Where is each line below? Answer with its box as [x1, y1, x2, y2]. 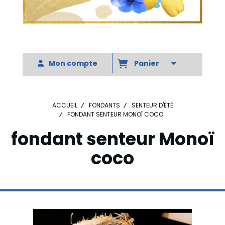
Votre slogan [87, 33, 138, 45]
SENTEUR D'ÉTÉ [131, 101, 173, 109]
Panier [134, 58, 162, 68]
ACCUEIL [52, 101, 77, 109]
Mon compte [48, 58, 97, 68]
